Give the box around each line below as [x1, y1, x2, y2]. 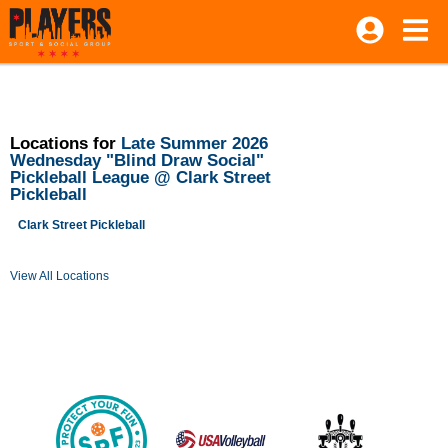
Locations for [10, 134, 121, 153]
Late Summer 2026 [121, 134, 268, 153]
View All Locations [10, 269, 109, 283]
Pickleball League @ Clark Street [10, 168, 271, 187]
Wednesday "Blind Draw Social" [10, 151, 264, 170]
